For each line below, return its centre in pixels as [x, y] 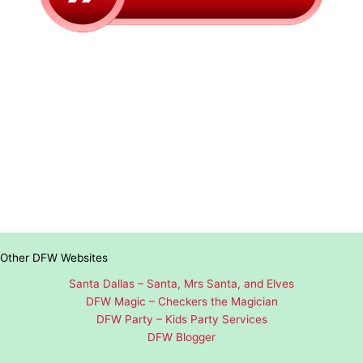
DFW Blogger [181, 337]
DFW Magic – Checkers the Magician [181, 302]
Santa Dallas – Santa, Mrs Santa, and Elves [181, 284]
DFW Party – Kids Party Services [181, 320]
